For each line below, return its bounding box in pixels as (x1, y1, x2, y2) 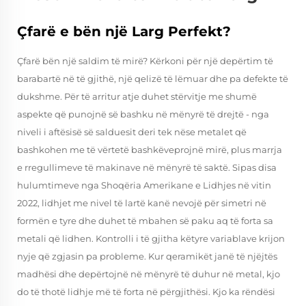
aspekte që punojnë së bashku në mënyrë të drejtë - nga (17, 109, 269, 120)
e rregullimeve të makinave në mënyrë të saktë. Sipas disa (17, 162, 277, 173)
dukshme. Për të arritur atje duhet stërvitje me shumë (17, 91, 257, 102)
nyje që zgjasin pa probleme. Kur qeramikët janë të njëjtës (17, 251, 277, 262)
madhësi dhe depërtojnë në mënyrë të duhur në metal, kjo (17, 268, 280, 279)
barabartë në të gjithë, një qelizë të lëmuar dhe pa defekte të (17, 73, 288, 84)
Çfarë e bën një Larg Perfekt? (17, 23, 231, 40)
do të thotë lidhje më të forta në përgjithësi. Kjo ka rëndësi (17, 286, 275, 297)
